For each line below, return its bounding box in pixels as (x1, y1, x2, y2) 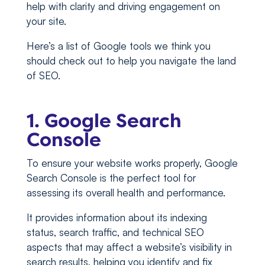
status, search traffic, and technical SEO (26, 226, 204, 239)
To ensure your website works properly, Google (26, 157, 238, 170)
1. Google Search (26, 109, 182, 134)
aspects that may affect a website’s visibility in (26, 241, 232, 254)
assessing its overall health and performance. (26, 186, 225, 199)
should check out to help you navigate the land (26, 54, 236, 67)
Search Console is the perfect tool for (26, 172, 196, 185)
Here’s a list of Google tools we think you (26, 40, 211, 53)
